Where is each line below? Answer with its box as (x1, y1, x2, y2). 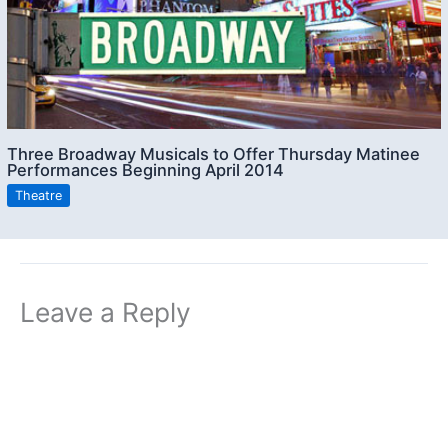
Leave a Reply (20, 295, 191, 328)
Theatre (15, 187, 63, 203)
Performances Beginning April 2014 (7, 159, 285, 180)
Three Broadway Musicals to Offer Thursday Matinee (7, 143, 421, 164)
